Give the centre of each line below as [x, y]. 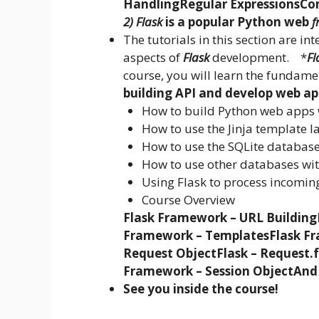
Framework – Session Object [208, 271]
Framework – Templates [196, 236]
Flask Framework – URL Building [220, 218]
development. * [258, 58]
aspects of [153, 58]
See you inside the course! [201, 289]
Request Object [170, 253]
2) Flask [143, 22]
